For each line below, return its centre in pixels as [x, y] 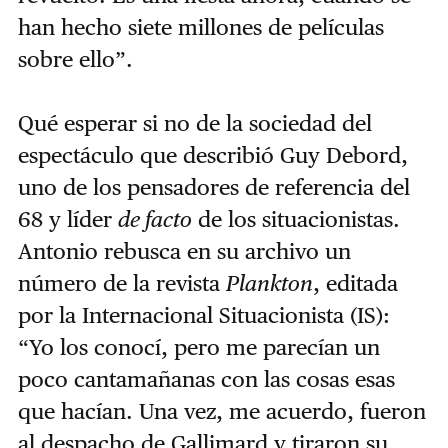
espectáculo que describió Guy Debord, [212, 155]
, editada [355, 283]
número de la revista [121, 283]
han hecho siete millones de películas [200, 27]
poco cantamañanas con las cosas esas [206, 379]
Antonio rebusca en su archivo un [184, 251]
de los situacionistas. [295, 219]
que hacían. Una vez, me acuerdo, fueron [221, 411]
